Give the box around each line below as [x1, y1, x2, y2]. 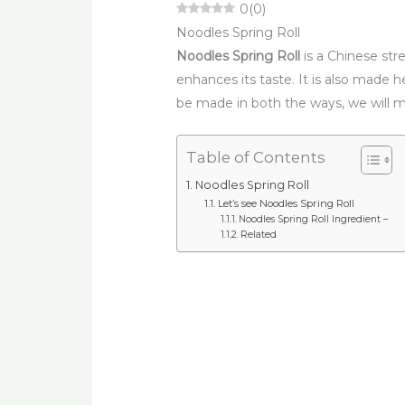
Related [240, 229, 278, 241]
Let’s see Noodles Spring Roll [217, 197, 357, 211]
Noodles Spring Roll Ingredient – [239, 213, 389, 226]
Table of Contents [186, 148, 326, 167]
